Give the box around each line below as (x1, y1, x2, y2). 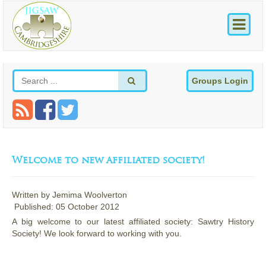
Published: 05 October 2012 (14, 202, 119, 212)
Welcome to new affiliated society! (12, 154, 205, 166)
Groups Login (192, 76, 248, 86)
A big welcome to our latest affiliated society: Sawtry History (12, 217, 254, 227)
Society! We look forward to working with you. (12, 229, 182, 239)
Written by (12, 190, 52, 200)
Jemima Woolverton (52, 190, 127, 200)
